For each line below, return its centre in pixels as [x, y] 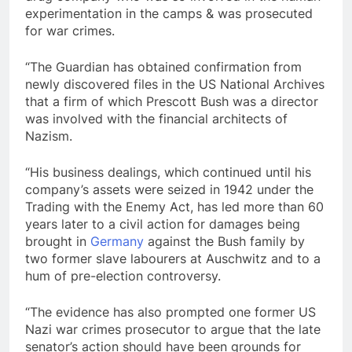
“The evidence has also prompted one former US [170, 312]
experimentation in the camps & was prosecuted [169, 13]
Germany [117, 241]
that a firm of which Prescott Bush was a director [172, 101]
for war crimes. [70, 30]
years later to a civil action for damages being [163, 224]
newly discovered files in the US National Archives [175, 84]
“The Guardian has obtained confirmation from [163, 66]
